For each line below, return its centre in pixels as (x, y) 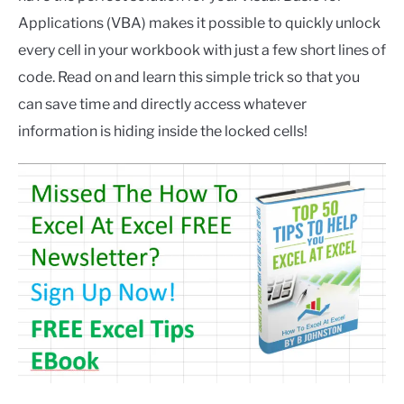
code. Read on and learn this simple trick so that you (189, 77)
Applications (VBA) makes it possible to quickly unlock (199, 23)
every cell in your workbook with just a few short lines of (202, 50)
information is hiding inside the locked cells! (163, 131)
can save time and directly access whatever (162, 104)
